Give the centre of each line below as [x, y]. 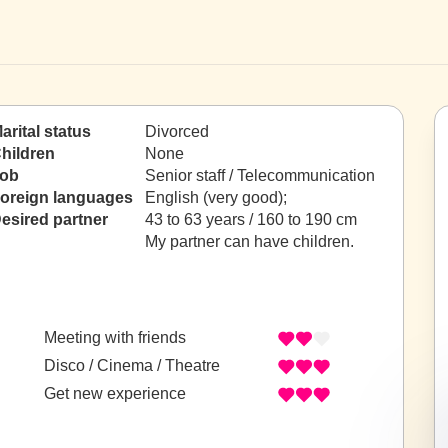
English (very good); [218, 197]
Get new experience [115, 394]
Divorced [177, 131]
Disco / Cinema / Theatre [132, 366]
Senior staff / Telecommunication [260, 175]
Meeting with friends [115, 338]
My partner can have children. [249, 241]
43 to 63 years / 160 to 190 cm [251, 219]
